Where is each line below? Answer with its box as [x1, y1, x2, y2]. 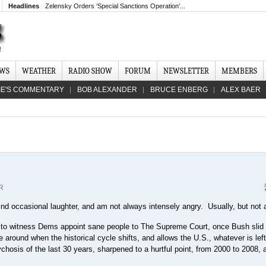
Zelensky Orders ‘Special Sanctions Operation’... [45, 2, 185, 9]
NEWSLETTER [163, 66, 209, 75]
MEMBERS [221, 66, 257, 75]
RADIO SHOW [68, 66, 112, 75]
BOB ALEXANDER [77, 85, 137, 94]
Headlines [8, 2, 39, 9]
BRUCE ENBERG [150, 85, 208, 94]
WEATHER [22, 66, 56, 75]
